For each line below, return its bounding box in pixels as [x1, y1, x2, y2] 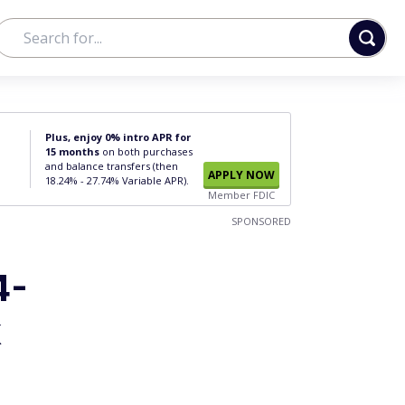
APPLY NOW [208, 167, 275, 183]
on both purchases [99, 145, 193, 158]
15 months [45, 145, 99, 158]
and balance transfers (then [45, 159, 178, 173]
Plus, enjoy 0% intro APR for [45, 130, 191, 144]
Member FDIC [208, 188, 275, 202]
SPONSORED [231, 214, 291, 228]
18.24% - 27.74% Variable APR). [45, 174, 189, 187]
